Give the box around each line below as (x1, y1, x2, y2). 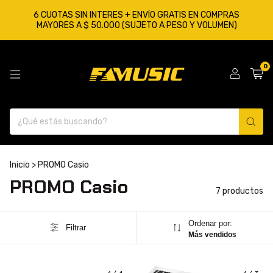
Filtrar (65, 223, 86, 232)
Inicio (10, 160, 30, 170)
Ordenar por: (188, 219, 233, 228)
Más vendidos (188, 230, 237, 239)
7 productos (216, 186, 263, 196)
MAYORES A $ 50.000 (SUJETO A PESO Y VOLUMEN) (36, 20, 237, 30)
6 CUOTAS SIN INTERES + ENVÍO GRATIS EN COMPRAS (34, 10, 239, 20)
